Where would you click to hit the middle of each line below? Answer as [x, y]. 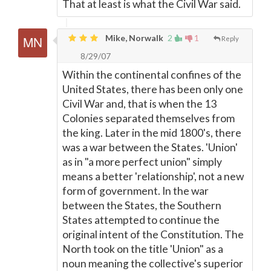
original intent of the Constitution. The [153, 234]
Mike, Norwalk [133, 38]
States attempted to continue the [141, 220]
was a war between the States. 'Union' [150, 147]
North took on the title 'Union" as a [143, 249]
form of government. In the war [135, 191]
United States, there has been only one [153, 89]
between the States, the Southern [142, 205]
